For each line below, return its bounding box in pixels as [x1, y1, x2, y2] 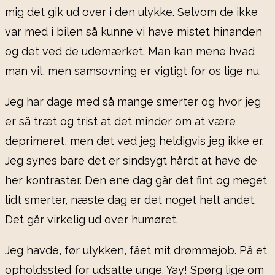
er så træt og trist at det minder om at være [5, 115, 236, 128]
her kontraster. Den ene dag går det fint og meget [5, 174, 267, 187]
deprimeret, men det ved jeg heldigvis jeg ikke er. [5, 134, 264, 148]
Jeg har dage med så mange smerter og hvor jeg [5, 95, 261, 109]
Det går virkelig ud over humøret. [5, 213, 178, 227]
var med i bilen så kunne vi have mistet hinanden [5, 25, 262, 39]
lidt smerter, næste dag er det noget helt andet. [5, 193, 256, 207]
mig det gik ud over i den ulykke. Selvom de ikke [5, 6, 258, 19]
